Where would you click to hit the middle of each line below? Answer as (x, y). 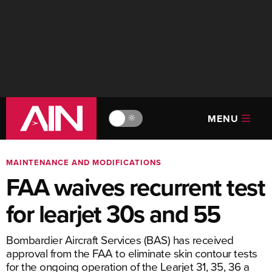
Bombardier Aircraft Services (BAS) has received (120, 240)
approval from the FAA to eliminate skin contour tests (132, 253)
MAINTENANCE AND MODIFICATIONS (84, 162)
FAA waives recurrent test (136, 187)
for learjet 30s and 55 (113, 214)
